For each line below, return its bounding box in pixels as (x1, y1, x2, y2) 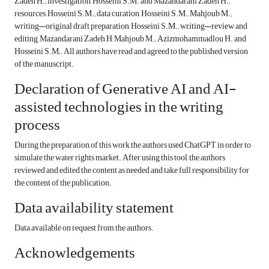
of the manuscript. (14, 56, 74, 73)
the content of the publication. (14, 175, 112, 192)
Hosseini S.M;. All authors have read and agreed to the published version (14, 43, 248, 60)
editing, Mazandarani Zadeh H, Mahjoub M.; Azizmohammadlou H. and (14, 31, 246, 47)
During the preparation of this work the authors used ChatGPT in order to (14, 137, 251, 154)
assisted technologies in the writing (14, 92, 223, 122)
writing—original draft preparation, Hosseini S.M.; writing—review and (14, 18, 247, 35)
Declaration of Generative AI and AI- (14, 74, 237, 104)
